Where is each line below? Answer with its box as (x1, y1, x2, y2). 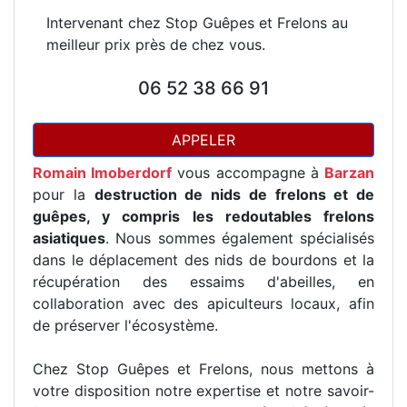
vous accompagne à (172, 164, 325, 182)
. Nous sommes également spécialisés (105, 229, 374, 247)
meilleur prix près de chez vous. (46, 35, 265, 54)
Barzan (324, 164, 375, 182)
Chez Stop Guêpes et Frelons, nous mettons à (33, 360, 374, 378)
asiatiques (33, 229, 105, 247)
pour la (33, 185, 94, 203)
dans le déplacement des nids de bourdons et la (33, 251, 374, 269)
